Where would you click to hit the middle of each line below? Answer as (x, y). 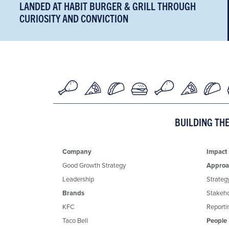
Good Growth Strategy (94, 165)
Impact (216, 151)
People (216, 220)
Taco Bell (75, 220)
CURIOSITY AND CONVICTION (74, 18)
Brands (73, 193)
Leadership (78, 179)
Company (77, 151)
